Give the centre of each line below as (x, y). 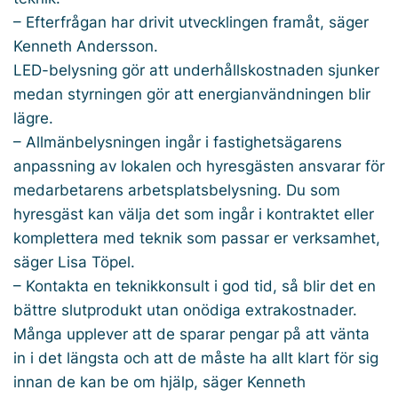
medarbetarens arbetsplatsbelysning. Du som (177, 190)
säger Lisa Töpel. (74, 262)
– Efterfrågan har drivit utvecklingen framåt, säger (191, 22)
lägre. (33, 118)
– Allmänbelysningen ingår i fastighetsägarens (178, 142)
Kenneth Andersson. (86, 46)
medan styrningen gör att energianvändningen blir (192, 94)
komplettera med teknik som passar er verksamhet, (197, 238)
